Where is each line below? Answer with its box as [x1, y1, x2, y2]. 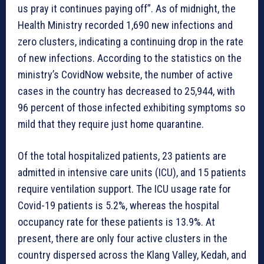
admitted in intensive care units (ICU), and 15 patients [18, 166, 246, 179]
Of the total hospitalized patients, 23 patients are [18, 150, 226, 163]
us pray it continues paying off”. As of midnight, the [18, 2, 236, 15]
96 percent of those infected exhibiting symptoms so [18, 101, 245, 114]
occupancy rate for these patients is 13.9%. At [18, 216, 215, 229]
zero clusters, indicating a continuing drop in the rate [18, 35, 243, 48]
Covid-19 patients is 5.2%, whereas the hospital [18, 199, 219, 212]
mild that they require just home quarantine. [18, 118, 204, 131]
